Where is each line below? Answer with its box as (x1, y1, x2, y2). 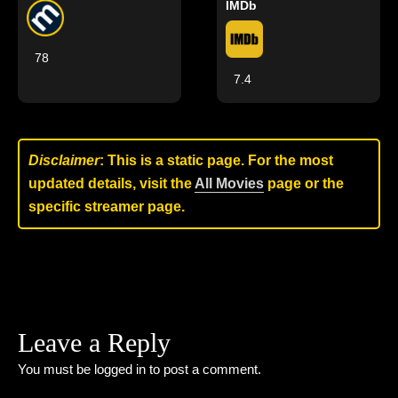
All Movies (195, 176, 264, 191)
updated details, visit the (28, 176, 195, 191)
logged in (94, 362, 146, 377)
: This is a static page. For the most (99, 153, 333, 168)
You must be (18, 362, 94, 377)
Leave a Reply (18, 328, 171, 357)
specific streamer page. (28, 199, 185, 214)
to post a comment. (146, 362, 261, 377)
